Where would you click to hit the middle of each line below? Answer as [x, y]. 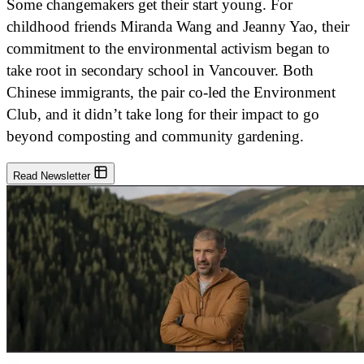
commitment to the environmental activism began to [168, 48]
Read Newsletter [53, 175]
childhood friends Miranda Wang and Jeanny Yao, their [178, 26]
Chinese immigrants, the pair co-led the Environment [171, 92]
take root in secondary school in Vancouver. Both [160, 70]
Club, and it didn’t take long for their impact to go [163, 114]
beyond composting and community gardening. [155, 136]
